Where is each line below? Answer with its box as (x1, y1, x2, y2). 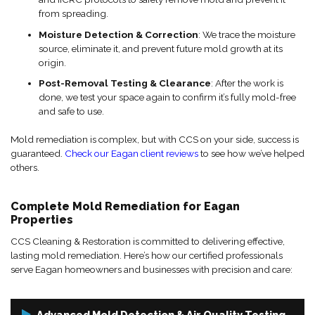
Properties (11, 212, 73, 226)
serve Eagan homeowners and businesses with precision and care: (11, 263, 292, 275)
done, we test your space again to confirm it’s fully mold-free (39, 91, 296, 103)
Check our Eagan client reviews (65, 147, 198, 159)
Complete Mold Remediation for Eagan (11, 199, 240, 213)
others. (11, 161, 39, 173)
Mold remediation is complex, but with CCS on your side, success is (11, 133, 299, 145)
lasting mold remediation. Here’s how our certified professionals (11, 249, 283, 261)
